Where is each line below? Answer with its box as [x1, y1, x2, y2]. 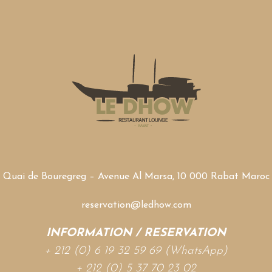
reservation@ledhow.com [81, 200, 191, 210]
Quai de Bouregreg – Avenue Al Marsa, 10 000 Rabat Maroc [2, 172, 270, 182]
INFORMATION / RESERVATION [46, 228, 226, 239]
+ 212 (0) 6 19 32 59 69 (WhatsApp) [44, 245, 228, 257]
